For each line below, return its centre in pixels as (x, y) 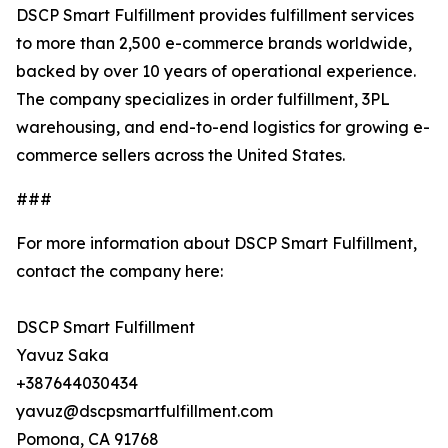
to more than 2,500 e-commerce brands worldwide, (214, 43)
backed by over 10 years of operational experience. (216, 71)
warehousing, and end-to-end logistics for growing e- (223, 127)
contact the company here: (119, 271)
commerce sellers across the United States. (180, 155)
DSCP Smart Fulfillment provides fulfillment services (215, 15)
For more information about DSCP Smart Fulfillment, (216, 243)
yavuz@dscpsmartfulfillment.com (144, 411)
